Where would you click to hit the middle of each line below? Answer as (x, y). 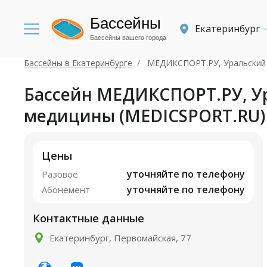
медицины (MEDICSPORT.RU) (145, 116)
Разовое (60, 174)
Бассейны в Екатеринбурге (78, 63)
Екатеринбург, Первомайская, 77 (120, 237)
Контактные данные (89, 218)
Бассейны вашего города (128, 37)
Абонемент (66, 189)
